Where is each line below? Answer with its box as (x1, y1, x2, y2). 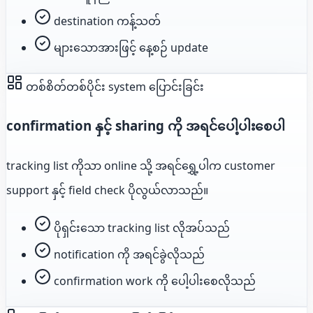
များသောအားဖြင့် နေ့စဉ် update (54, 39, 208, 55)
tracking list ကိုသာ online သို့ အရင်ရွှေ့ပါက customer (6, 158, 275, 174)
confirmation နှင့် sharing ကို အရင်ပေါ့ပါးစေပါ (6, 117, 285, 135)
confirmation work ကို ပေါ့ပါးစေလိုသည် (54, 273, 256, 289)
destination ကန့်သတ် (54, 13, 161, 29)
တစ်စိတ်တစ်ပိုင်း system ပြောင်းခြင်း (23, 78, 204, 94)
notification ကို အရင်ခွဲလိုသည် (54, 247, 205, 263)
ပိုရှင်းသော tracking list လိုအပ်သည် (54, 220, 230, 236)
